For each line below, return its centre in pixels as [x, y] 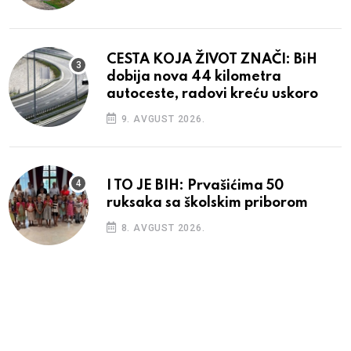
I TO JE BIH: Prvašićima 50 [195, 185]
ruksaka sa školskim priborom [207, 203]
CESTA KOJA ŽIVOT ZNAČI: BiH [212, 59]
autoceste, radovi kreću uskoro [212, 94]
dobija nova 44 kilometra [194, 76]
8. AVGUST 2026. [161, 228]
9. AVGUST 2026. [161, 119]
